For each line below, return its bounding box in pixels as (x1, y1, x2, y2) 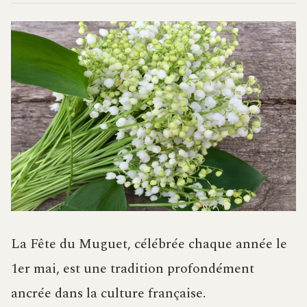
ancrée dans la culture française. (11, 283, 206, 304)
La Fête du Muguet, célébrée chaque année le (11, 234, 287, 255)
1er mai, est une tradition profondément (11, 258, 254, 280)
